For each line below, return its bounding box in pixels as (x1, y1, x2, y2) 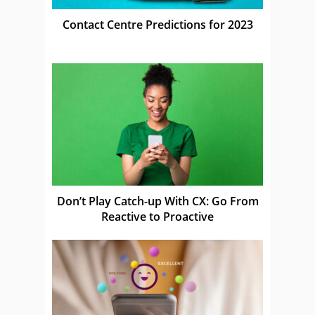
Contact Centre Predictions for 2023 (62, 16, 253, 32)
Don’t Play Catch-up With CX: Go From (56, 193, 259, 209)
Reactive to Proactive (101, 208, 214, 224)
